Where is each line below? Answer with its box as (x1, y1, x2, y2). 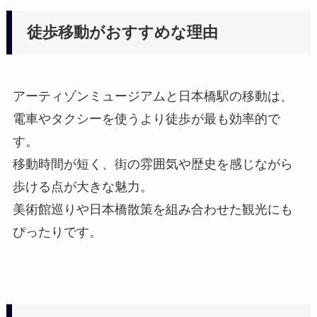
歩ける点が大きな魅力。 (12, 180, 153, 195)
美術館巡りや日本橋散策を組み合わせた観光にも (12, 202, 293, 217)
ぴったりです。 (12, 225, 102, 240)
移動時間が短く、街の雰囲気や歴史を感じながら (12, 157, 293, 172)
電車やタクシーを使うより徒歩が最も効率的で (12, 112, 280, 127)
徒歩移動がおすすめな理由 (27, 24, 219, 42)
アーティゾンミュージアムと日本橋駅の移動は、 (12, 89, 293, 104)
